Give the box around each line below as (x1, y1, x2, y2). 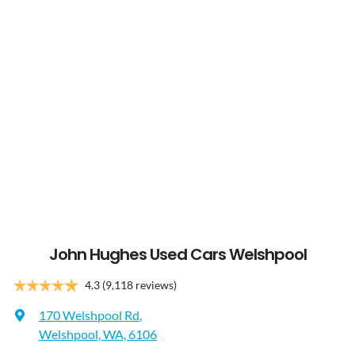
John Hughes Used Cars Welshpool (49, 243, 307, 266)
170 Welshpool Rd (39, 307, 139, 323)
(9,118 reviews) (102, 278, 177, 292)
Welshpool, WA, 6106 (39, 326, 157, 342)
